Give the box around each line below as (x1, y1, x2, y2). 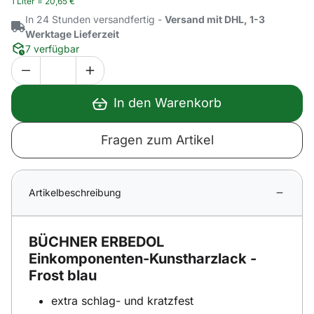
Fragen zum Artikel (100, 132, 214, 147)
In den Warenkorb (114, 95, 222, 111)
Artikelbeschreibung (29, 186, 121, 198)
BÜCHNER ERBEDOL (29, 233, 164, 250)
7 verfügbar (25, 42, 79, 55)
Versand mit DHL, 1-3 (165, 13, 265, 25)
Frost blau (29, 266, 97, 284)
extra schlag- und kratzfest (51, 293, 193, 308)
